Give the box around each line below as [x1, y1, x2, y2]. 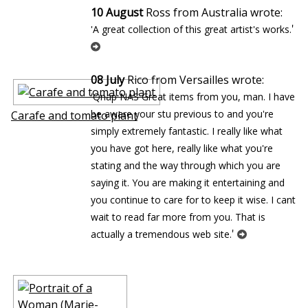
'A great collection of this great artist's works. [91, 23, 291, 36]
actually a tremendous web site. [91, 228, 232, 241]
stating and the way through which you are [91, 159, 280, 172]
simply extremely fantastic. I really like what [91, 124, 283, 137]
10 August [91, 5, 143, 20]
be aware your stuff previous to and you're [91, 107, 274, 120]
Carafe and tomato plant [11, 107, 137, 123]
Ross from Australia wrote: [143, 5, 283, 20]
